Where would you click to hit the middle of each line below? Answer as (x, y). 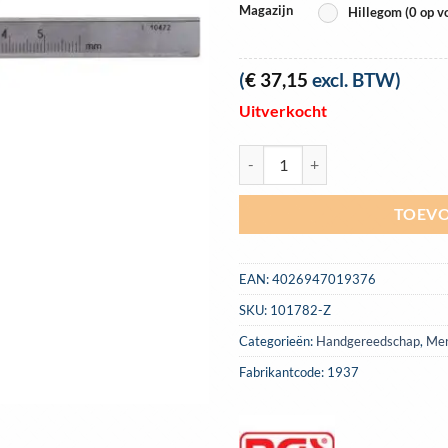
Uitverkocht (283, 110)
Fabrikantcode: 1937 (299, 371)
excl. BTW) (354, 80)
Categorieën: (277, 340)
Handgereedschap (368, 340)
